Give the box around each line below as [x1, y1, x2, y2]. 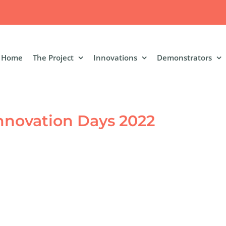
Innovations [93, 52, 137, 63]
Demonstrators [157, 52, 212, 63]
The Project [33, 52, 74, 63]
